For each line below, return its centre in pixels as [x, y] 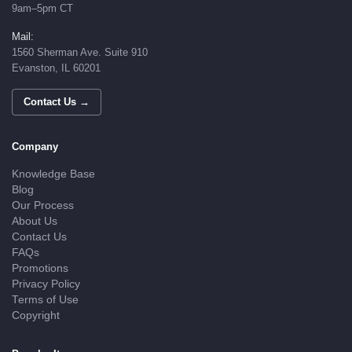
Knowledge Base [53, 174]
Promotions [40, 269]
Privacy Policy [46, 284]
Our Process [43, 206]
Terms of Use [45, 300]
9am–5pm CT [42, 9]
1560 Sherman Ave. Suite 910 [80, 53]
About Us [35, 222]
